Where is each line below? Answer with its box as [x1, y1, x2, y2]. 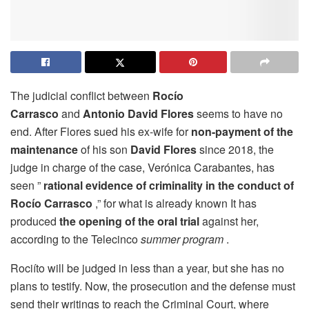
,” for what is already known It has [92, 195, 257, 211]
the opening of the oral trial [59, 212, 199, 229]
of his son [78, 141, 130, 157]
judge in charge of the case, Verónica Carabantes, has [10, 159, 275, 175]
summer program [141, 230, 223, 247]
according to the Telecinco [10, 230, 141, 247]
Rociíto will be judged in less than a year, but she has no [10, 259, 284, 276]
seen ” [10, 177, 43, 193]
